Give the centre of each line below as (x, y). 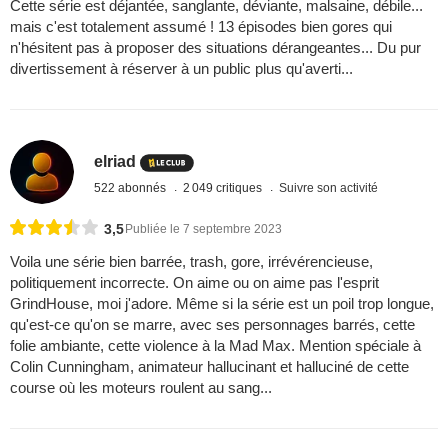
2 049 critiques (224, 188)
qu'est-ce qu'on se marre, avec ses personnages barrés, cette (212, 325)
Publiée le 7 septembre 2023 (203, 229)
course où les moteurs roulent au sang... (141, 388)
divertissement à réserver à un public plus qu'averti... (181, 68)
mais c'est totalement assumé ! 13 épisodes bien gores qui (201, 26)
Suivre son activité (329, 188)
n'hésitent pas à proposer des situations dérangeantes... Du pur (215, 47)
